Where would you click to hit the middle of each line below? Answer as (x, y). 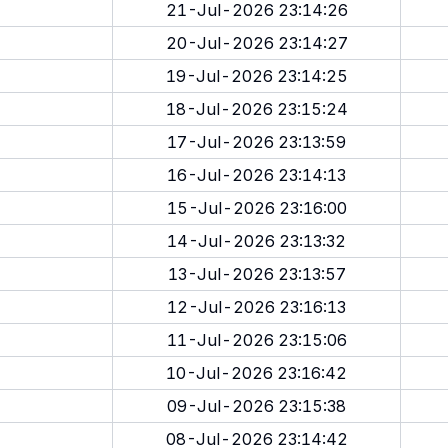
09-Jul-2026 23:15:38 (256, 406)
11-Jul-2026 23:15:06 (256, 340)
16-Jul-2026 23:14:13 (256, 175)
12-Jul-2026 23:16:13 (256, 307)
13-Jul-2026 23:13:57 (256, 274)
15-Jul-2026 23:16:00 (256, 208)
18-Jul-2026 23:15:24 (256, 109)
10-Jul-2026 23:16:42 (256, 373)
